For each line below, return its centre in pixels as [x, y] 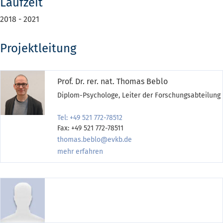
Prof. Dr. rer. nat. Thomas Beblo [112, 81]
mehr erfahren [80, 151]
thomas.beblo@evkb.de [95, 139]
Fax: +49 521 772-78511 [90, 128]
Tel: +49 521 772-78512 [90, 117]
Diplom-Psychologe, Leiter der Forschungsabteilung [139, 95]
